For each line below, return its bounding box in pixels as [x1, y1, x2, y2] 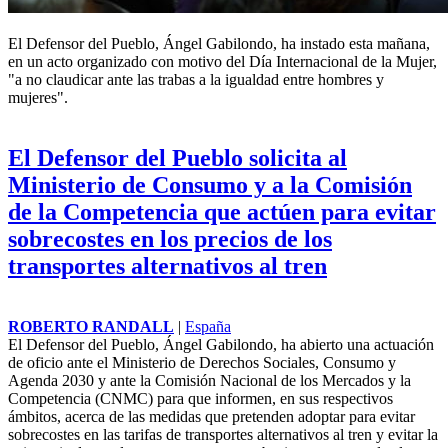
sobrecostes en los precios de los [8, 225, 332, 252]
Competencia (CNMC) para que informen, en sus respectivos [8, 389, 393, 407]
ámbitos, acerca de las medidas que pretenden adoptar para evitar [8, 407, 415, 425]
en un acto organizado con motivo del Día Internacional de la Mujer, [8, 52, 437, 70]
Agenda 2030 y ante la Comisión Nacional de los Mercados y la [8, 371, 411, 389]
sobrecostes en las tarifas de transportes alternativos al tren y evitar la [8, 425, 438, 443]
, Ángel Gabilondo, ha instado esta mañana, [155, 34, 430, 52]
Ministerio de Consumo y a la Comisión [8, 171, 412, 198]
